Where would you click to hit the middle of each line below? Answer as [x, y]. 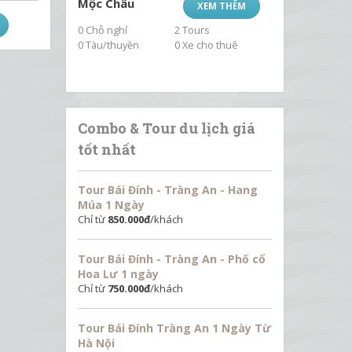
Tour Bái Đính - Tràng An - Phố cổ [171, 258]
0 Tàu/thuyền [108, 45]
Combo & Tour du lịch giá [166, 128]
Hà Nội [96, 343]
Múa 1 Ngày [111, 204]
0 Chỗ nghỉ [102, 30]
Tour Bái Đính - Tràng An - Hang [167, 189]
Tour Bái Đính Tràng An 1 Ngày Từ [174, 328]
